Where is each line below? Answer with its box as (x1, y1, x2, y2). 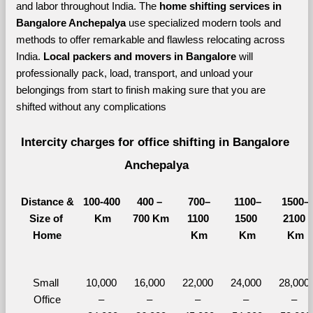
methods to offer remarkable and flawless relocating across (15, 34, 285, 45)
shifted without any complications (15, 101, 166, 112)
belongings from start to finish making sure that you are (15, 84, 265, 96)
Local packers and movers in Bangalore (43, 50, 239, 62)
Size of (29, 212, 63, 224)
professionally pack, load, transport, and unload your (15, 67, 253, 79)
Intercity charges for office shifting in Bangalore (21, 134, 289, 149)
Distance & (20, 196, 74, 208)
